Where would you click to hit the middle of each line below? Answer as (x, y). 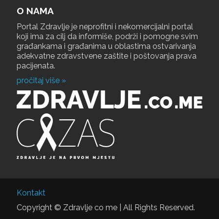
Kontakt (31, 193)
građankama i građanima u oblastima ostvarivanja (106, 46)
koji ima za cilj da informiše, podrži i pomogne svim (107, 37)
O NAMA (35, 11)
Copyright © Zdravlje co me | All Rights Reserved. (106, 208)
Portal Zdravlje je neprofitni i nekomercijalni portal (105, 27)
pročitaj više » (41, 80)
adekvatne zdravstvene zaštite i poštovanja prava (106, 56)
